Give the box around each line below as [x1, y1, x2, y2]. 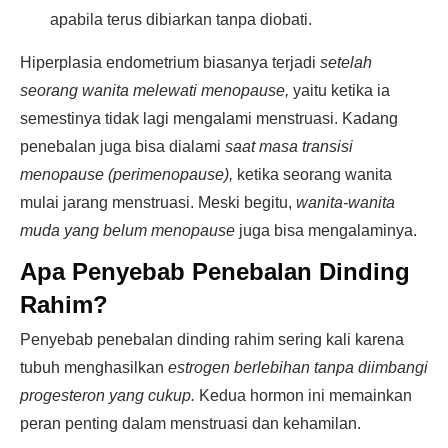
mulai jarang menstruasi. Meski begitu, [20, 194, 296, 211]
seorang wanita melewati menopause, [20, 82, 289, 99]
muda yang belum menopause [20, 222, 235, 239]
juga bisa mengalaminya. [235, 222, 417, 239]
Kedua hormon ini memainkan [199, 387, 412, 404]
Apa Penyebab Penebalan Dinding [20, 258, 410, 285]
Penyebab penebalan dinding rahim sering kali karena [20, 331, 404, 348]
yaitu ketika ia [289, 82, 390, 99]
